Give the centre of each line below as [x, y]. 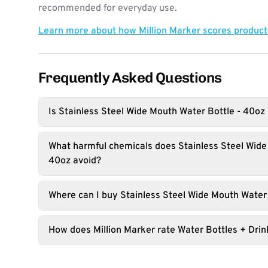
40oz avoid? [75, 161]
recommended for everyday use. [108, 8]
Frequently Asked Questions [130, 77]
